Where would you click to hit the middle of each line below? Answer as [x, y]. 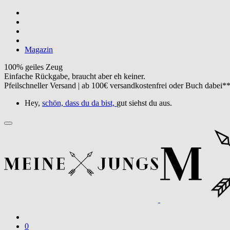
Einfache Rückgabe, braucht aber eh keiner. [75, 76]
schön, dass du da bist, [78, 103]
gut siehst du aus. [144, 103]
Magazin [39, 50]
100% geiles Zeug [33, 67]
